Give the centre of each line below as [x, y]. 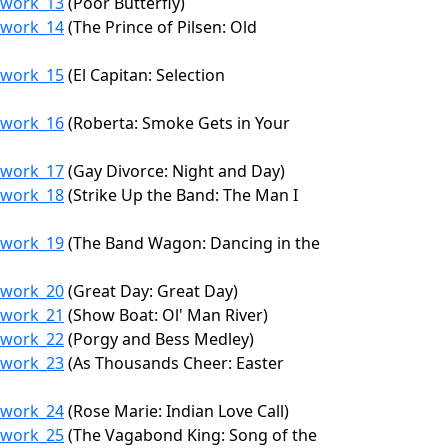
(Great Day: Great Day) [151, 291]
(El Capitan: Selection [144, 75]
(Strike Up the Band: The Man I [181, 195]
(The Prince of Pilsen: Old [160, 27]
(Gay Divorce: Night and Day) [174, 171]
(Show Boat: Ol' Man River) [166, 315]
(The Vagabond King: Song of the [190, 435]
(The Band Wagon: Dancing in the [192, 243]
